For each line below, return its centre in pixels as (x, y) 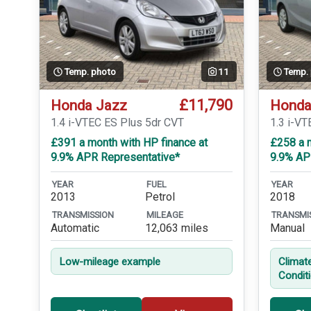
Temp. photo (90, 71)
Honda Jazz (89, 105)
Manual (288, 228)
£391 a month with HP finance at (129, 143)
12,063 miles (177, 228)
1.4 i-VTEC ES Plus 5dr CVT (117, 123)
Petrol (160, 196)
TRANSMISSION (83, 215)
